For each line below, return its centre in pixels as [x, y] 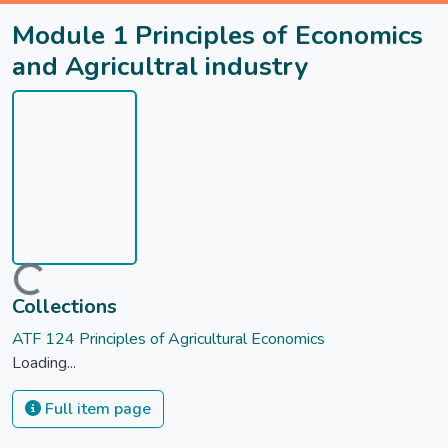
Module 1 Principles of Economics [217, 35]
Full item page [96, 409]
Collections [64, 307]
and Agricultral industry [160, 66]
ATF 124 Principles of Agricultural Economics [168, 339]
